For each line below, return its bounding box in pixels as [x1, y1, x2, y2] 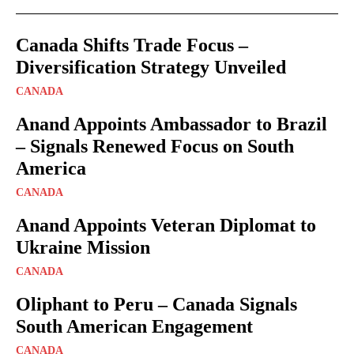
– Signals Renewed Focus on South [16, 135, 294, 156]
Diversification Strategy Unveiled [16, 56, 286, 77]
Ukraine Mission [16, 236, 150, 258]
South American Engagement [16, 315, 253, 337]
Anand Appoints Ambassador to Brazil [16, 113, 327, 134]
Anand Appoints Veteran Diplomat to [16, 214, 316, 235]
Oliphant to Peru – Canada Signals [16, 293, 297, 314]
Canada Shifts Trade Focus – [16, 34, 248, 55]
